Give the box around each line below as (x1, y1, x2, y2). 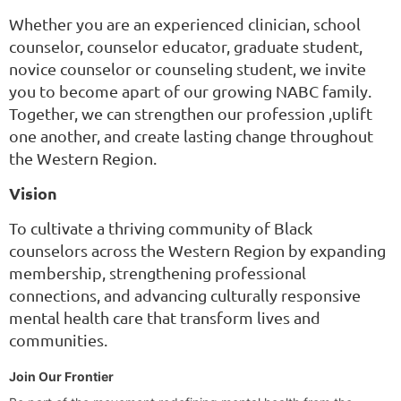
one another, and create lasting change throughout (9, 126, 373, 146)
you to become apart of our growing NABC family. (9, 81, 371, 101)
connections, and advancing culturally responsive (9, 286, 361, 305)
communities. (9, 330, 111, 350)
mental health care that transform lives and (9, 308, 320, 328)
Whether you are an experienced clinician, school (9, 14, 361, 34)
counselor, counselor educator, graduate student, (9, 37, 363, 56)
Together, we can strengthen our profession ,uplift (9, 104, 372, 124)
